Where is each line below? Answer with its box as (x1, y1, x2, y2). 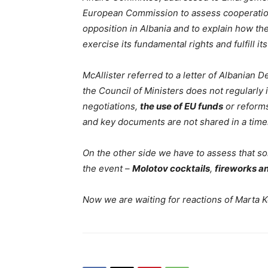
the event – (83, 163, 132, 174)
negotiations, (83, 100, 140, 112)
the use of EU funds (140, 100, 223, 112)
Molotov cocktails (132, 163, 210, 174)
